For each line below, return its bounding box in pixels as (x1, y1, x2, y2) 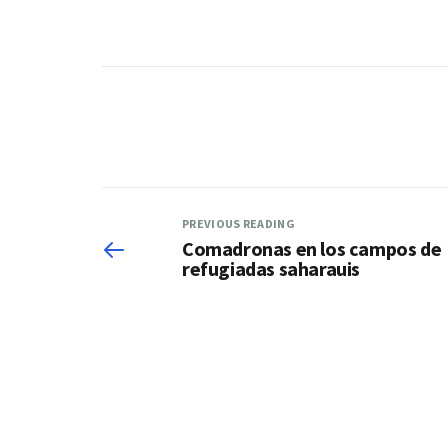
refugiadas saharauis (182, 255, 361, 281)
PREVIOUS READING (182, 215, 295, 231)
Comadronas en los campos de (182, 235, 442, 261)
